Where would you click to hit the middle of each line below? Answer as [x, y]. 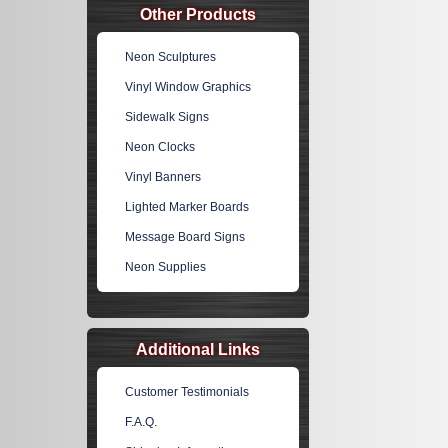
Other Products [198, 14]
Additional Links [198, 349]
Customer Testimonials [187, 392]
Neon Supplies [166, 267]
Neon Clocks [160, 147]
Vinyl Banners [163, 177]
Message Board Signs [185, 237]
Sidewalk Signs [167, 117]
